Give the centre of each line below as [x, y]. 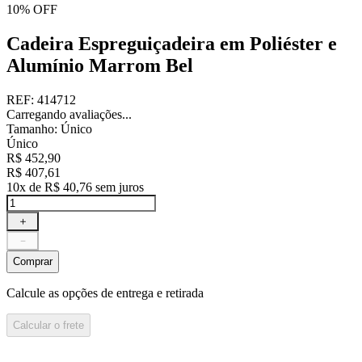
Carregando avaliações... [69, 114]
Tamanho [30, 128]
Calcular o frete [48, 325]
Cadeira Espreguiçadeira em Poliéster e [172, 43]
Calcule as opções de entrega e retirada [105, 293]
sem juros [118, 187]
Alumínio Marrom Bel [100, 65]
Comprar [33, 262]
